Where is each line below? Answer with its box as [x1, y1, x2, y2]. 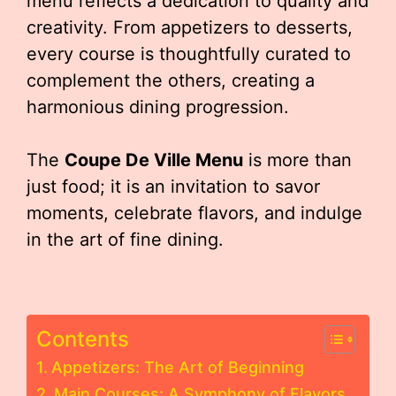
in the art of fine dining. [27, 229, 224, 250]
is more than [243, 149, 352, 171]
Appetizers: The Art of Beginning [50, 358, 304, 377]
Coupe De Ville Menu [65, 149, 243, 171]
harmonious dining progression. [27, 96, 289, 118]
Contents [36, 326, 129, 352]
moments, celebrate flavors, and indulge [27, 202, 362, 224]
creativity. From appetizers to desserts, [27, 17, 353, 38]
